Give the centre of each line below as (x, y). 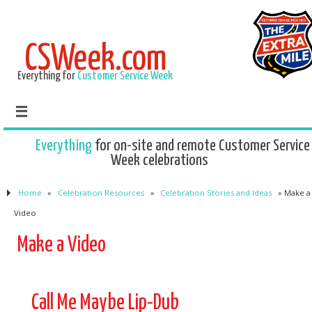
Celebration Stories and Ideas (216, 193)
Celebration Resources (101, 193)
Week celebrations (159, 161)
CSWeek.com (95, 60)
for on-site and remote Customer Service (201, 146)
